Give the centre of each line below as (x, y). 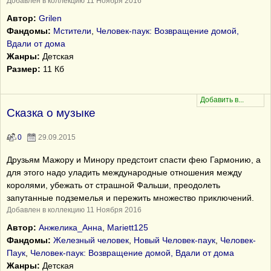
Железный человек (91, 240)
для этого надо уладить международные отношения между (124, 172)
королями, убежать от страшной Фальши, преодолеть (113, 185)
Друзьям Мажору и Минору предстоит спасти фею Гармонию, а (134, 160)
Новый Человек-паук (175, 240)
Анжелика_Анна (70, 227)
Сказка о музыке (51, 113)
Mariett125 (128, 227)
